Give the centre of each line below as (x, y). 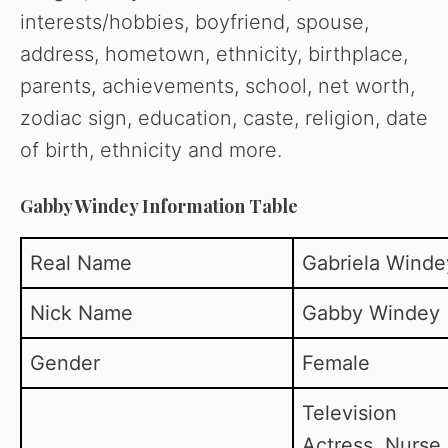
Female (336, 363)
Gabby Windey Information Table (159, 206)
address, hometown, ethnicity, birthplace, (214, 54)
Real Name (81, 263)
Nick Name (81, 313)
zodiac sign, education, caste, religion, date (224, 118)
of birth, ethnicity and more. (151, 150)
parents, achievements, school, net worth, (217, 86)
